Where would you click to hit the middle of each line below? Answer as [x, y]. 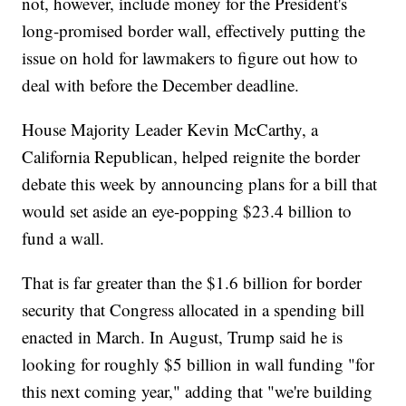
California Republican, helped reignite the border [191, 157]
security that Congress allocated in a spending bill [193, 310]
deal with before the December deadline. [161, 85]
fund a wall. [63, 238]
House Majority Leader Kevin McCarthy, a [170, 130]
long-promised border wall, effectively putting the [194, 31]
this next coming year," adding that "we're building [198, 391]
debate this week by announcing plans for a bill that [200, 184]
